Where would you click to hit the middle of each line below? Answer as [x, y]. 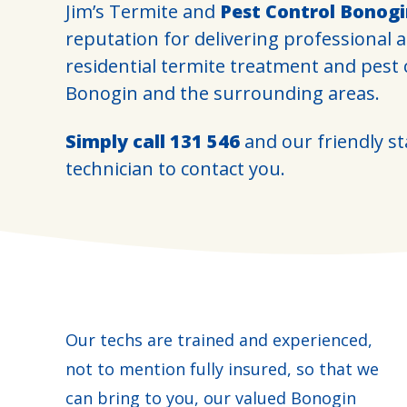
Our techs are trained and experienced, [219, 340]
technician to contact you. [175, 168]
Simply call [118, 141]
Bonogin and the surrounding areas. [223, 93]
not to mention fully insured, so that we [222, 369]
